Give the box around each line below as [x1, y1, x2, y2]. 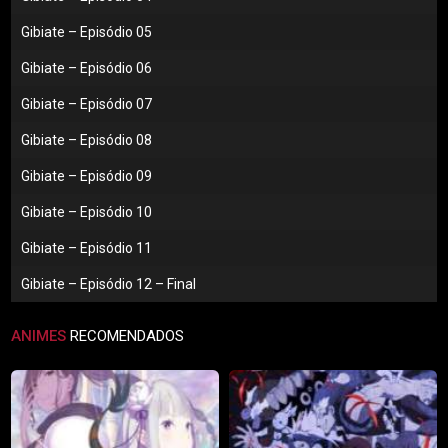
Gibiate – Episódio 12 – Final [21, 276, 197, 293]
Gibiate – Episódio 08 [21, 132, 153, 149]
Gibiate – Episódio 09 [21, 168, 153, 185]
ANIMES [11, 327, 67, 346]
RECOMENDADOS [66, 327, 185, 346]
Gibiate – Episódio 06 [21, 60, 153, 77]
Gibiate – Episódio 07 [21, 96, 153, 113]
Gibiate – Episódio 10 [21, 204, 153, 221]
